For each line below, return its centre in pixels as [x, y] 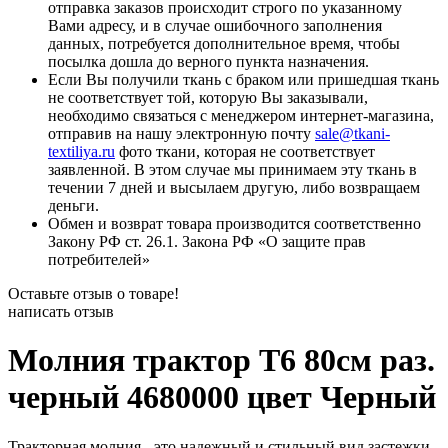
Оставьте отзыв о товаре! [93, 293]
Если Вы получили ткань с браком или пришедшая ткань [243, 79]
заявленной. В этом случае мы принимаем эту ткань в [232, 169]
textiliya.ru [81, 151]
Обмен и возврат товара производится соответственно [234, 223]
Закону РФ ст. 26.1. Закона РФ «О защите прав [207, 241]
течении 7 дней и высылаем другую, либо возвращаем [234, 187]
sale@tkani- [352, 133]
